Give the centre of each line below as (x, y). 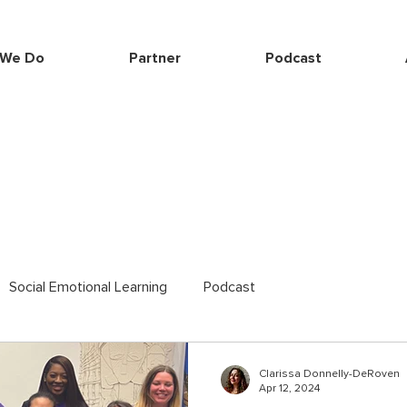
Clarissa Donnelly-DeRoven (329, 374)
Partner (154, 58)
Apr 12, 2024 (289, 388)
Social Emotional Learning (88, 287)
